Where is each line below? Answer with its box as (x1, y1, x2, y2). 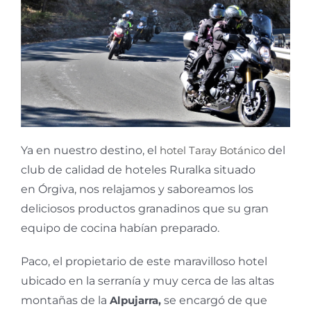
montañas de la (21, 293, 110, 307)
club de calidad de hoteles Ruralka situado (21, 162, 255, 176)
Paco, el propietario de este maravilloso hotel (21, 254, 267, 268)
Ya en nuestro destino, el (21, 143, 160, 157)
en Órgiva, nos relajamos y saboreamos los (21, 182, 253, 196)
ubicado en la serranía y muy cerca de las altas (21, 274, 274, 287)
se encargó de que (161, 293, 267, 307)
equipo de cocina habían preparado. (21, 221, 219, 235)
